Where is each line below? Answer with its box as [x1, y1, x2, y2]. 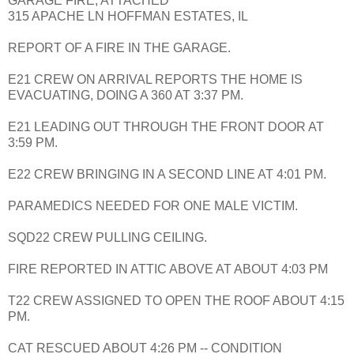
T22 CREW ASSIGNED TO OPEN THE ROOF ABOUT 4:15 [8, 294, 345, 308]
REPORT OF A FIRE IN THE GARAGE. [8, 41, 231, 55]
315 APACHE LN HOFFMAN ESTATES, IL [8, 9, 248, 24]
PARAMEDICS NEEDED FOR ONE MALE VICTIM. [8, 199, 298, 213]
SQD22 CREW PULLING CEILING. [8, 231, 207, 245]
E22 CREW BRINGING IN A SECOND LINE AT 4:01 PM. [8, 168, 326, 182]
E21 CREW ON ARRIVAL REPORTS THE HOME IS [8, 73, 303, 87]
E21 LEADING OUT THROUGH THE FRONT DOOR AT [8, 120, 324, 134]
